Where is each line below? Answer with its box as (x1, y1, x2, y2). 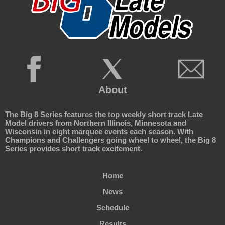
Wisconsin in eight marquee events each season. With (5, 127, 193, 136)
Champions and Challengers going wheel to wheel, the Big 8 (5, 136, 216, 145)
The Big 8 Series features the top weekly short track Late (5, 110, 203, 119)
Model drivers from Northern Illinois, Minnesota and (5, 119, 186, 128)
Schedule (96, 203, 129, 212)
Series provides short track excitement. (5, 144, 142, 153)
